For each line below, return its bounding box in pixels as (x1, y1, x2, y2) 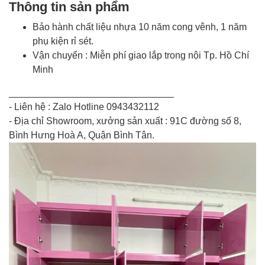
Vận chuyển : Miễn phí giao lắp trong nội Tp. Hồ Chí (33, 50, 249, 60)
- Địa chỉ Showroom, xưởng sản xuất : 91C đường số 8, (9, 116, 241, 126)
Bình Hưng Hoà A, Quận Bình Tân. (9, 130, 154, 140)
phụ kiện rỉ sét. (33, 36, 93, 46)
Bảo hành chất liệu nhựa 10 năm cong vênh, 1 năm (33, 22, 247, 32)
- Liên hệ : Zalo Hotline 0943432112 (9, 102, 159, 112)
